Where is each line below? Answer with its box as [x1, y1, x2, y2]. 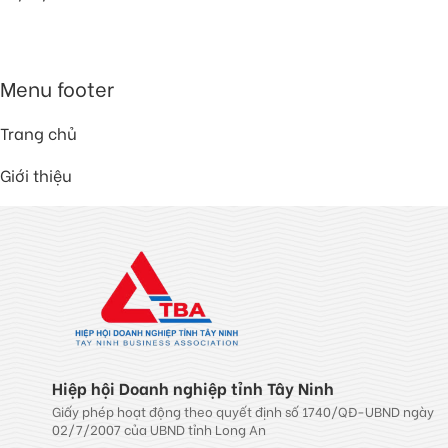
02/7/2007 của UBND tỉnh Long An [52, 418, 266, 438]
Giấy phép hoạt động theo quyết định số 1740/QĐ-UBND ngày [52, 400, 434, 420]
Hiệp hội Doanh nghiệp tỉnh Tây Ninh [52, 375, 334, 399]
